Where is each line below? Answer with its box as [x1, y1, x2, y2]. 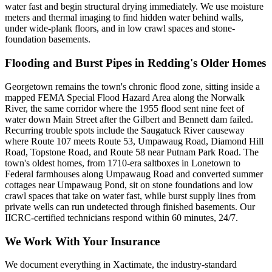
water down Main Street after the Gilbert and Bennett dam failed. [5, 114, 253, 124]
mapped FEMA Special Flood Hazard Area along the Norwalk [5, 92, 245, 103]
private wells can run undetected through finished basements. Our [5, 201, 255, 212]
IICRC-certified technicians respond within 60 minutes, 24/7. [5, 212, 238, 223]
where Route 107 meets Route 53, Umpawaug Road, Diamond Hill [5, 135, 263, 146]
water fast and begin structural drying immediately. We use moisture [5, 1, 263, 12]
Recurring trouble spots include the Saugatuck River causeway [5, 124, 245, 135]
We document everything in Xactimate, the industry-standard [5, 259, 237, 270]
